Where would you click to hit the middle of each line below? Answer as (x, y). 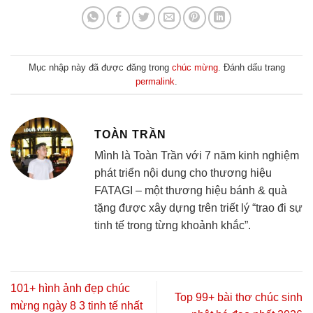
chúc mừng (195, 67)
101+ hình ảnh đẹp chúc (70, 289)
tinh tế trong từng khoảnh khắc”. (173, 226)
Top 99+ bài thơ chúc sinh (239, 297)
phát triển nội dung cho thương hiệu (183, 173)
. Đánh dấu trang (251, 67)
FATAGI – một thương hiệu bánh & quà (191, 191)
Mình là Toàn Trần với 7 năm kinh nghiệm (197, 156)
